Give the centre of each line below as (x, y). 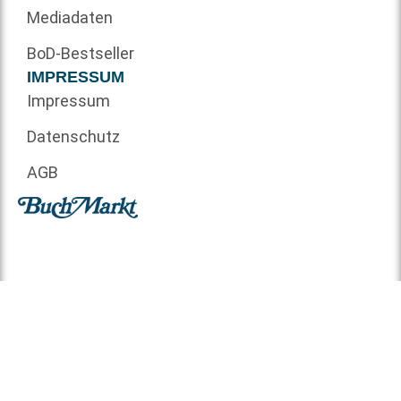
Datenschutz (73, 136)
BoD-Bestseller (81, 53)
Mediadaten (70, 17)
